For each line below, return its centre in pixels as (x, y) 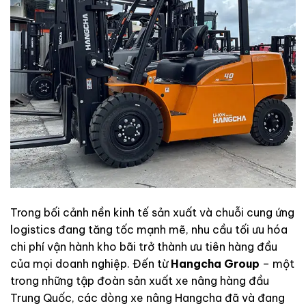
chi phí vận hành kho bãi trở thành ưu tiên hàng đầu (144, 246)
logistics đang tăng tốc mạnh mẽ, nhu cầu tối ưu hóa (149, 229)
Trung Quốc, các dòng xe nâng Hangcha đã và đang (148, 297)
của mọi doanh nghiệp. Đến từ (91, 263)
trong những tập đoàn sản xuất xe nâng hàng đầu (140, 280)
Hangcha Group (215, 263)
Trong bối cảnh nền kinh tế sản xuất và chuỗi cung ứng (152, 212)
